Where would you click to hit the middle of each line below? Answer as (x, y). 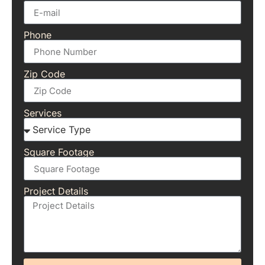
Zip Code (44, 74)
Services (43, 113)
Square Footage (59, 152)
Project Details (56, 191)
